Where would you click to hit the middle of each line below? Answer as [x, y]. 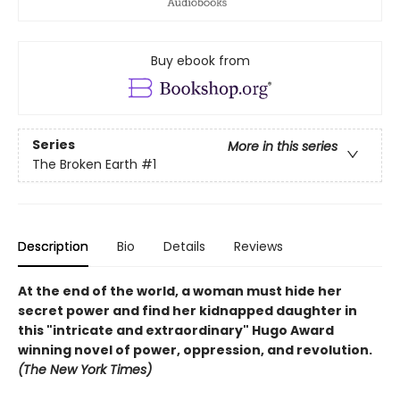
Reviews [258, 246]
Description [53, 246]
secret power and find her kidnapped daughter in [187, 310]
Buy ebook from [200, 61]
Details [184, 246]
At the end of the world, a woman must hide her [180, 291]
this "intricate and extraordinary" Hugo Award [176, 330]
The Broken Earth [85, 164]
